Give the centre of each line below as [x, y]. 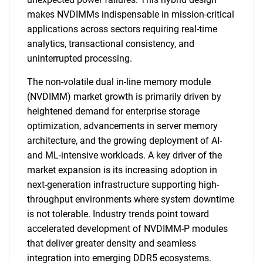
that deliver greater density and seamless [112, 243]
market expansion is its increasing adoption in [122, 170]
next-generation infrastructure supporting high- [123, 185]
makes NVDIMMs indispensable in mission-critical [131, 14]
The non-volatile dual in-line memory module [119, 82]
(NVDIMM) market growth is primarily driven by [124, 97]
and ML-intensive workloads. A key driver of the [124, 155]
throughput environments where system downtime [131, 199]
